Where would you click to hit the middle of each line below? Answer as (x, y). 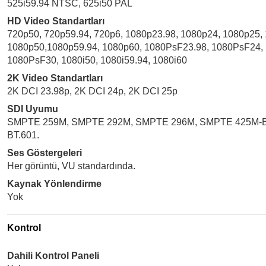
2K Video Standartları (55, 78)
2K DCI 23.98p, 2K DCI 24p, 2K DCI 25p (92, 91)
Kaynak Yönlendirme (54, 184)
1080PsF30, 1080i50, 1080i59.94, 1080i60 (97, 60)
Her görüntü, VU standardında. (71, 166)
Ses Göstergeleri (45, 153)
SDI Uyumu (33, 109)
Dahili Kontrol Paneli (53, 256)
